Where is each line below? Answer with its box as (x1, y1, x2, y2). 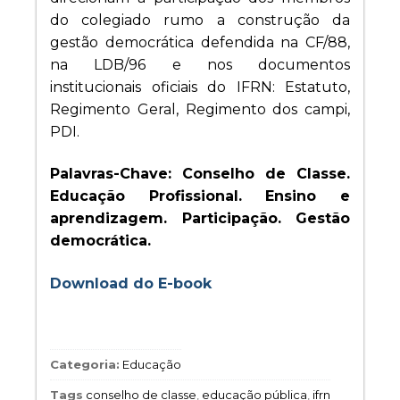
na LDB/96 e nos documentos (50, 55, 350, 73)
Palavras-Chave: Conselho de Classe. (50, 165, 350, 183)
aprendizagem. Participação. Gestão (50, 210, 350, 228)
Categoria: (50, 357, 120, 372)
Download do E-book (50, 275, 212, 293)
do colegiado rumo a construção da (50, 11, 350, 29)
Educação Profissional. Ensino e (50, 187, 350, 205)
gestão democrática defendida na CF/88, (50, 33, 350, 51)
